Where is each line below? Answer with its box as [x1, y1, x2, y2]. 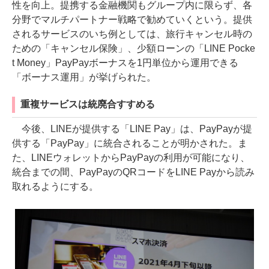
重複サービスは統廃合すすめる [20, 98, 155, 109]
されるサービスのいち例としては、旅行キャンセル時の [12, 28, 252, 39]
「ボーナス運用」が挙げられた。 [12, 71, 156, 82]
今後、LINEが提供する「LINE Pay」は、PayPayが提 [12, 123, 252, 134]
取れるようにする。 [12, 181, 98, 192]
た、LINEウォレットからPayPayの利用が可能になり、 [12, 152, 250, 163]
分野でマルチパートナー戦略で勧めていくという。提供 [12, 14, 252, 25]
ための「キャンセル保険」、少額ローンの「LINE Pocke [12, 43, 255, 53]
